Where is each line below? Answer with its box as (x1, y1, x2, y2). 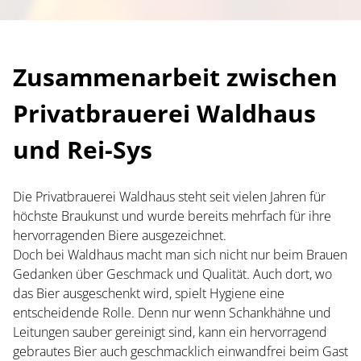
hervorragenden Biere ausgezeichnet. (13, 226, 226, 244)
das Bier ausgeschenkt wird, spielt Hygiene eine (13, 284, 284, 302)
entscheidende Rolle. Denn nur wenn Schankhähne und (13, 304, 331, 322)
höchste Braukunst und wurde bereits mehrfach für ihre (13, 207, 331, 225)
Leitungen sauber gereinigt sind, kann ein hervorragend (13, 323, 327, 341)
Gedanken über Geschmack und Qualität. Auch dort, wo (13, 265, 332, 283)
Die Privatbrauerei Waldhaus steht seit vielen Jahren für (13, 188, 326, 205)
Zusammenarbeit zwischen (13, 60, 338, 93)
